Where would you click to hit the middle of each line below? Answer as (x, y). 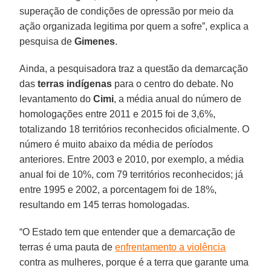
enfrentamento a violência (171, 247)
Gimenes (95, 41)
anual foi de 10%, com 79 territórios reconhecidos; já (132, 174)
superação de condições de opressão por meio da (127, 11)
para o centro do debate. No (173, 83)
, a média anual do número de (178, 99)
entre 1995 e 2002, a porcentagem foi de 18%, (118, 189)
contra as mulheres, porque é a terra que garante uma (134, 262)
